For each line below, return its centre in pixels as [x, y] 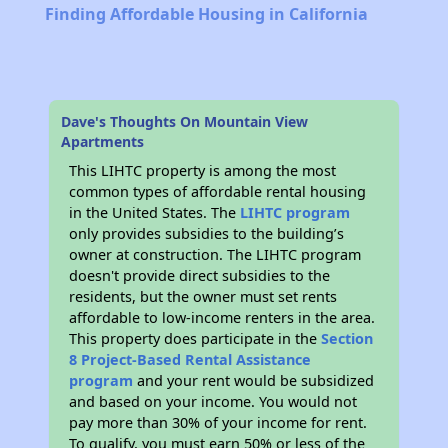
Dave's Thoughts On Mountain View [185, 122]
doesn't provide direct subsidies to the [200, 276]
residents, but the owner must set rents [203, 297]
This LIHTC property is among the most [203, 171]
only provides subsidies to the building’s [207, 234]
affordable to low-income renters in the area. [222, 318]
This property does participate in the [195, 339]
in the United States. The [155, 213]
